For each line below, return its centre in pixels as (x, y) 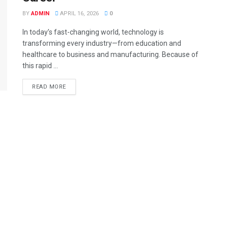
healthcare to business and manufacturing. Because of (110, 54)
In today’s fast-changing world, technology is (93, 32)
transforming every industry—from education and (102, 43)
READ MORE (49, 87)
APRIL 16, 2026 (79, 13)
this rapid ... (40, 66)
